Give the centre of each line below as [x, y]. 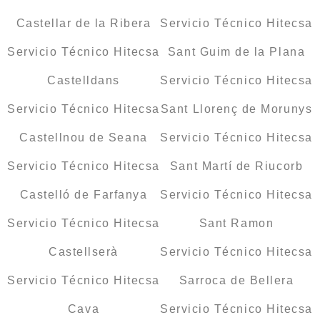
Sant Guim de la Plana [236, 52]
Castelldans [84, 81]
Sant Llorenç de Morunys [236, 109]
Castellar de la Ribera [84, 24]
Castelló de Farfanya [84, 195]
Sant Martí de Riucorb [236, 166]
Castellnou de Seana [84, 138]
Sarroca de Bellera [236, 281]
